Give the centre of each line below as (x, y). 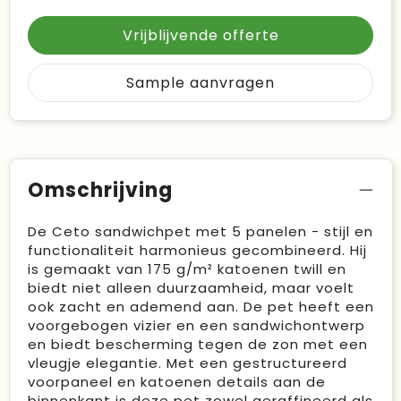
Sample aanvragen (200, 83)
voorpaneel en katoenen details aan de (176, 382)
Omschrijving (100, 191)
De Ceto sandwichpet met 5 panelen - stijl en (200, 232)
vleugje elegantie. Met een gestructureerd (187, 363)
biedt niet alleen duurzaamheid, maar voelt (191, 288)
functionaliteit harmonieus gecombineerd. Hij (197, 251)
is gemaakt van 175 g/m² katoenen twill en (187, 269)
